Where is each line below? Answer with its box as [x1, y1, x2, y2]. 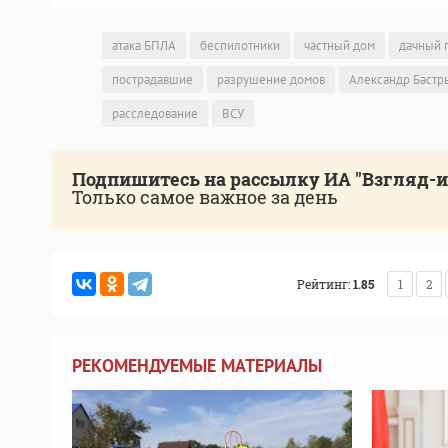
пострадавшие [112, 71, 193, 89]
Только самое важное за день [72, 185, 338, 210]
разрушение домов [217, 71, 325, 89]
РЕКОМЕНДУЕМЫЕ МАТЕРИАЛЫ [72, 354, 322, 378]
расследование [112, 105, 198, 123]
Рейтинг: [297, 276, 350, 293]
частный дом [304, 37, 375, 55]
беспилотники [200, 37, 280, 55]
